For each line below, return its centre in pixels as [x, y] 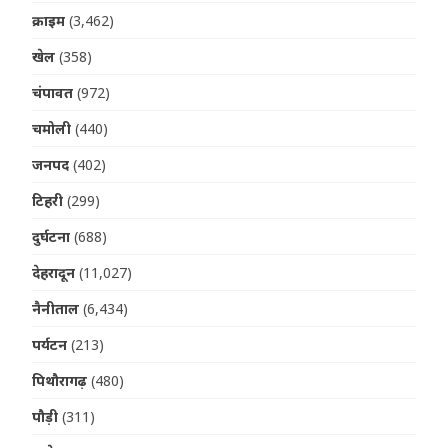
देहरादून [54, 273]
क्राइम [49, 21]
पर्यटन [50, 345]
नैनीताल [56, 309]
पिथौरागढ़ [60, 381]
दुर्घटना [51, 237]
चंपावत [53, 93]
